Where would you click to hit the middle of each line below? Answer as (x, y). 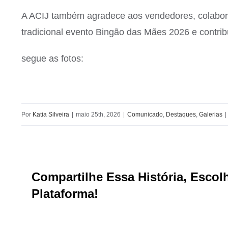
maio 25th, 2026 (98, 114)
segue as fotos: (52, 58)
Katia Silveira (51, 114)
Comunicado (145, 114)
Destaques (181, 114)
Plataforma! (65, 193)
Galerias (211, 114)
